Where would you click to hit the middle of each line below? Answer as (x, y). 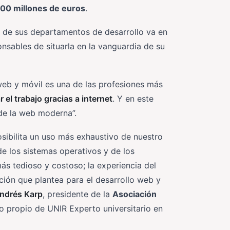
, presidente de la (78, 194)
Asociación (135, 194)
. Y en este (133, 99)
